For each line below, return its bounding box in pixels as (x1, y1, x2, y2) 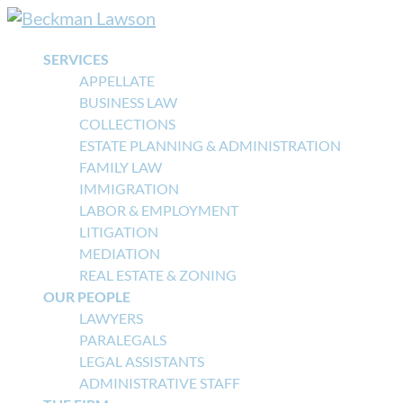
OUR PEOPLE (43, 288, 130, 305)
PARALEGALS (79, 331, 166, 348)
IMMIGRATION (79, 180, 179, 197)
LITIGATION (79, 223, 158, 240)
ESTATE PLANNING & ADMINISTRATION (79, 137, 341, 154)
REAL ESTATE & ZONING (79, 266, 237, 283)
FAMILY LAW (79, 158, 162, 175)
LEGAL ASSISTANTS (79, 353, 204, 370)
